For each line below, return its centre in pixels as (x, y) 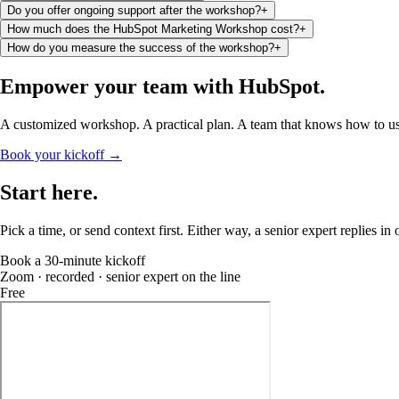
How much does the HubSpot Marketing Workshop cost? (153, 29)
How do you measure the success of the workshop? (141, 48)
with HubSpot (256, 87)
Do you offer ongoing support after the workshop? (134, 11)
